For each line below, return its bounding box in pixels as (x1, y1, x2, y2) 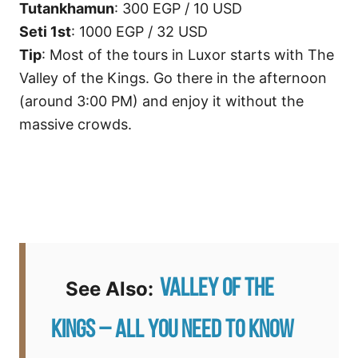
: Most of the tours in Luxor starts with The (42, 46, 334, 64)
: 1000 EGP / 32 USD (71, 23, 208, 41)
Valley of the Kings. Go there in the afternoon (19, 70, 327, 87)
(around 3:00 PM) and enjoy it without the (19, 93, 304, 110)
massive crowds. (19, 116, 132, 133)
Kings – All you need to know (51, 318, 294, 344)
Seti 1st (19, 23, 71, 41)
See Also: (51, 277, 153, 301)
